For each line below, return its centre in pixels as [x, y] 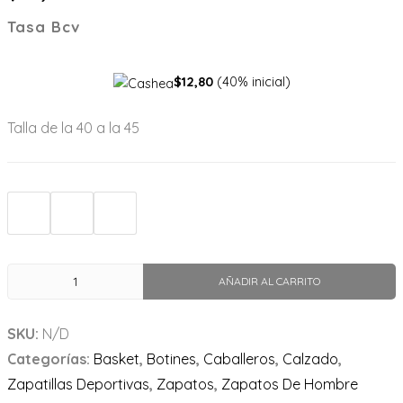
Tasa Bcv [44, 27]
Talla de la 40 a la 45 [73, 127]
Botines [171, 358]
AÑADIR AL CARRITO [270, 281]
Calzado [310, 358]
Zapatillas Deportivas [78, 384]
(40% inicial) [251, 81]
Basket [116, 358]
